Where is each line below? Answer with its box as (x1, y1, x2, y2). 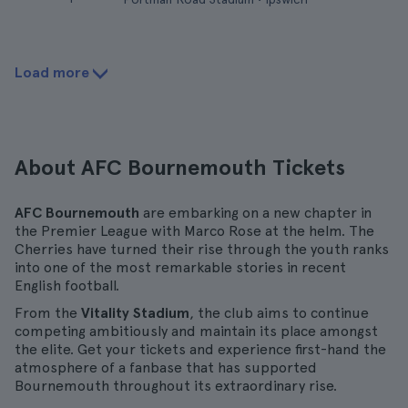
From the (15, 304, 81, 321)
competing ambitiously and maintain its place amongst (15, 322, 378, 340)
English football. (15, 277, 119, 294)
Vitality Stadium (81, 304, 189, 321)
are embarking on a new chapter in (139, 204, 372, 221)
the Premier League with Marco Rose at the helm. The (15, 222, 374, 240)
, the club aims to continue (189, 304, 369, 321)
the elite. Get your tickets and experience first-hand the (15, 341, 386, 358)
